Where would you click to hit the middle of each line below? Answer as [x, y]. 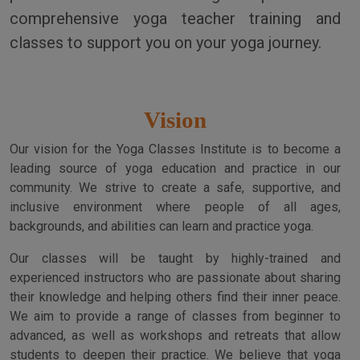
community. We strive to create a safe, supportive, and [175, 187]
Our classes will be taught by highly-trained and [175, 258]
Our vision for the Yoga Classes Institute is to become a [175, 149]
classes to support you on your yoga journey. [166, 42]
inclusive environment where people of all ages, [175, 207]
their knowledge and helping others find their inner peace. [175, 297]
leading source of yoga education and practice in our [175, 168]
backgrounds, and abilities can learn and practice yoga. [162, 226]
